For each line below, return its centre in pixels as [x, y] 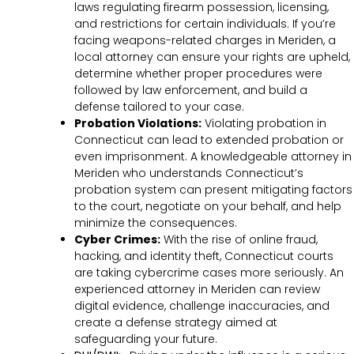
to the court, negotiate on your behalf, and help [208, 207]
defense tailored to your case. [159, 107]
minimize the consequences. [156, 223]
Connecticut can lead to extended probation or [209, 140]
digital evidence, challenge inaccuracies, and [202, 306]
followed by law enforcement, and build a [191, 90]
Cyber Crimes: [117, 240]
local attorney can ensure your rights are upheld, [212, 57]
